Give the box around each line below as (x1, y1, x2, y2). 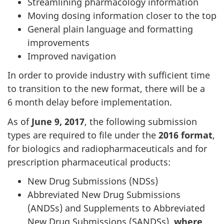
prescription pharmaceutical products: (7, 155, 170, 168)
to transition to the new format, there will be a (7, 82, 205, 94)
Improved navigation (27, 49, 116, 62)
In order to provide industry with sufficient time (7, 69, 210, 81)
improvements (27, 36, 89, 48)
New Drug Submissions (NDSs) (27, 175, 158, 187)
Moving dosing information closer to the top (27, 9, 216, 21)
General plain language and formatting (27, 22, 193, 35)
